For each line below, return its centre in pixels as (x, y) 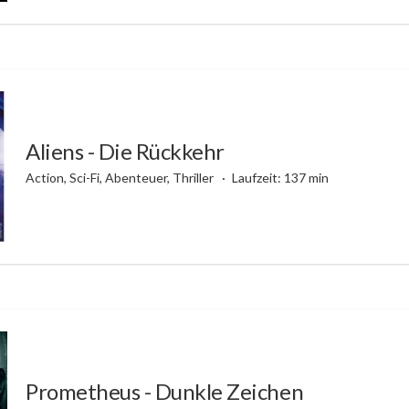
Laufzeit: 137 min (280, 177)
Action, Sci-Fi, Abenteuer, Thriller (121, 177)
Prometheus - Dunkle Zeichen (165, 391)
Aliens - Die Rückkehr (125, 151)
